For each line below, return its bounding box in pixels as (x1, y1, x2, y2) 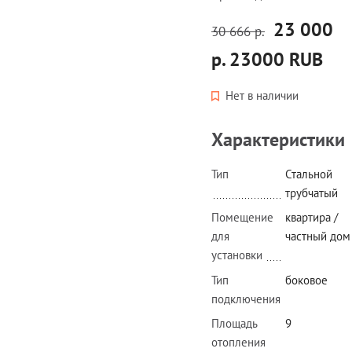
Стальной (285, 166, 332, 181)
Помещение (211, 210, 273, 225)
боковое (285, 272, 328, 288)
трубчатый (285, 185, 338, 200)
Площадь (211, 316, 258, 332)
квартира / (285, 210, 338, 225)
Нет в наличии (225, 87, 299, 103)
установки (211, 247, 262, 263)
